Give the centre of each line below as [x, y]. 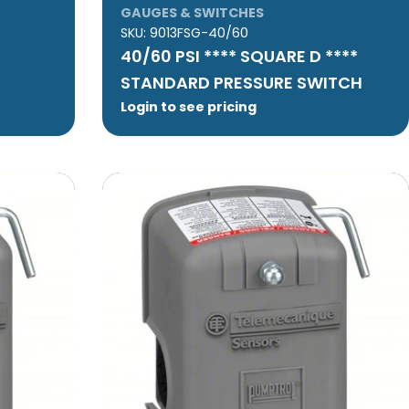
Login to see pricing [188, 106]
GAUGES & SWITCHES [192, 12]
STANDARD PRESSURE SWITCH [241, 82]
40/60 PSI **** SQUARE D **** [239, 56]
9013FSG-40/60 [199, 32]
